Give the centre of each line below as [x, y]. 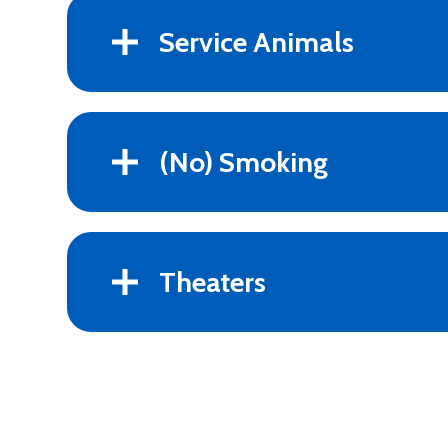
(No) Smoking [244, 162]
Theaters [213, 282]
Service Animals [257, 42]
